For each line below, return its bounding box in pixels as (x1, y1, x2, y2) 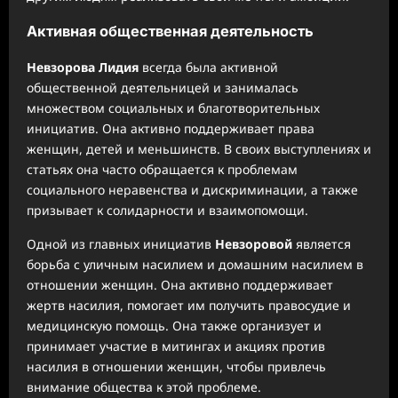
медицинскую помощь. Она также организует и (27, 316, 322, 334)
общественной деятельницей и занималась (27, 78, 298, 96)
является (292, 235, 351, 252)
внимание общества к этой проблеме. (27, 378, 261, 395)
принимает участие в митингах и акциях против (27, 337, 325, 354)
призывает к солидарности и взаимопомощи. (27, 201, 308, 219)
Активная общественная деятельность (27, 22, 314, 41)
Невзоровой (215, 235, 292, 252)
